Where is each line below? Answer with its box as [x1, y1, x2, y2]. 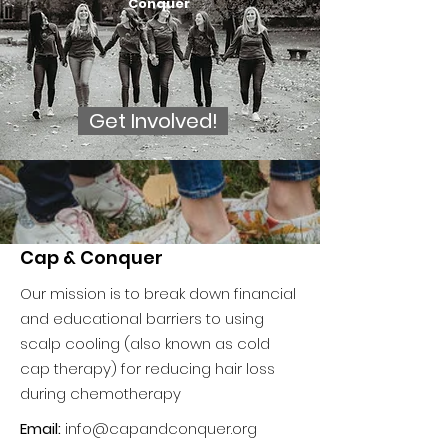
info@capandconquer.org [65, 418, 257, 439]
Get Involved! [88, 107, 218, 135]
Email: [20, 418, 61, 439]
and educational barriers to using [20, 308, 264, 329]
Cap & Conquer [20, 245, 163, 270]
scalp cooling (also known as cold [20, 333, 270, 354]
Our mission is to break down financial [20, 283, 296, 304]
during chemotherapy [20, 383, 181, 404]
